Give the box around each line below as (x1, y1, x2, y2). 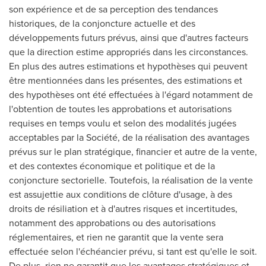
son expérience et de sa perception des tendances (9, 2, 218, 15)
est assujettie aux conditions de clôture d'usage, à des (9, 188, 232, 201)
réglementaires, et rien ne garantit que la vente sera (9, 230, 223, 243)
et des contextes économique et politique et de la (9, 159, 215, 172)
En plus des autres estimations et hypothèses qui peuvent (9, 59, 248, 72)
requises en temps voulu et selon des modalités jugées (9, 116, 236, 129)
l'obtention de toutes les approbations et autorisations (9, 102, 232, 115)
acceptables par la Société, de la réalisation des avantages (9, 131, 249, 144)
